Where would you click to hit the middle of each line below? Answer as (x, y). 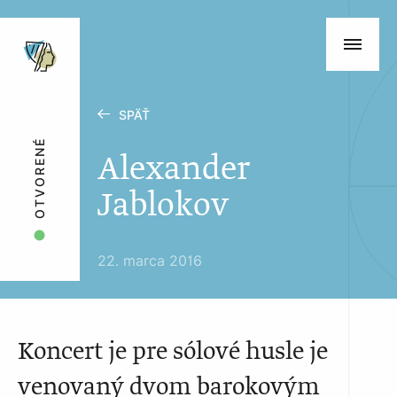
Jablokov (163, 206)
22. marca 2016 (150, 261)
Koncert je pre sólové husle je (173, 352)
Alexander (174, 170)
